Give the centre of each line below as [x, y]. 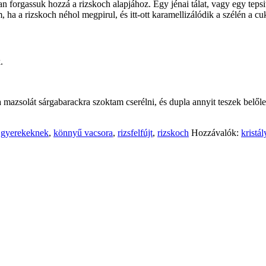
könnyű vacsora [83, 132]
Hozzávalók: [216, 132]
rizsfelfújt [135, 132]
